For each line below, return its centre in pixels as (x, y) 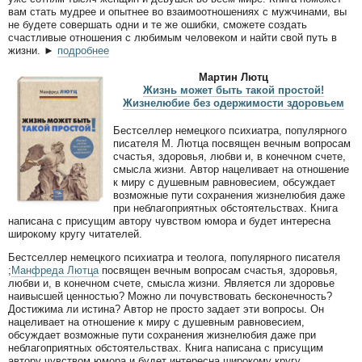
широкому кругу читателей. (75, 234)
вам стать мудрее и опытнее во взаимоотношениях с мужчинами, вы (177, 11)
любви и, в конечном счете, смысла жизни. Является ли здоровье (171, 283)
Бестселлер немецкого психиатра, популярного (230, 130)
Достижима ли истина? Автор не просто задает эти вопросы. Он (166, 309)
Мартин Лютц (234, 78)
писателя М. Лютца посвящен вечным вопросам (232, 143)
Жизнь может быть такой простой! (234, 90)
